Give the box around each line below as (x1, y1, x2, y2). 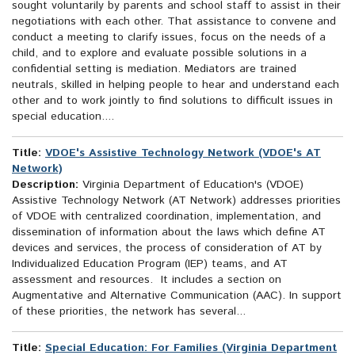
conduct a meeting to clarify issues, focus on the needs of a (12, 29, 326, 46)
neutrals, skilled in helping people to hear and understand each (12, 77, 339, 94)
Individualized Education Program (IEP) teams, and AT (12, 256, 288, 273)
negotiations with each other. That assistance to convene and (12, 13, 336, 30)
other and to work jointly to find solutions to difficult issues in (12, 93, 333, 109)
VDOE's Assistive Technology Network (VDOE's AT (45, 145, 321, 162)
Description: (12, 177, 78, 193)
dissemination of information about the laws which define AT (12, 224, 326, 241)
